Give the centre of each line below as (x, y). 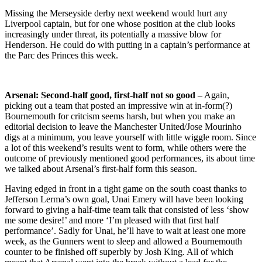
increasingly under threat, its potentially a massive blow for (113, 34)
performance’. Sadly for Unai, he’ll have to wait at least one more (125, 230)
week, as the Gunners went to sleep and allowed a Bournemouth (123, 241)
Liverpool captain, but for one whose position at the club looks (120, 23)
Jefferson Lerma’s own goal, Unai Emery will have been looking (124, 199)
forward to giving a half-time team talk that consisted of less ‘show (127, 209)
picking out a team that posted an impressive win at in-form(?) (118, 105)
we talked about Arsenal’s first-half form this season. (101, 168)
